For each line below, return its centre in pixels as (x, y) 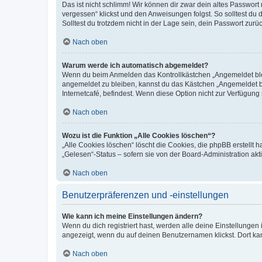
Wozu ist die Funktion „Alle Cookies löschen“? (139, 135)
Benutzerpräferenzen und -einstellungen (145, 195)
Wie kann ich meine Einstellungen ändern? (132, 216)
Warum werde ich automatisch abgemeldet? (135, 65)
